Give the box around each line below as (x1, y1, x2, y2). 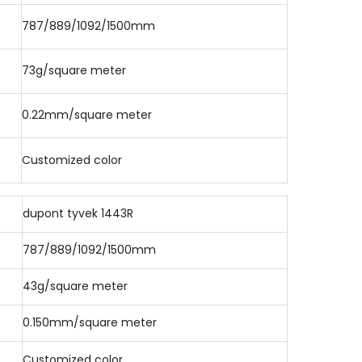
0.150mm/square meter (23, 314, 157, 330)
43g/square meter (23, 278, 128, 294)
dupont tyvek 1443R (23, 205, 133, 221)
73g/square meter (22, 62, 126, 78)
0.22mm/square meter (22, 107, 152, 123)
